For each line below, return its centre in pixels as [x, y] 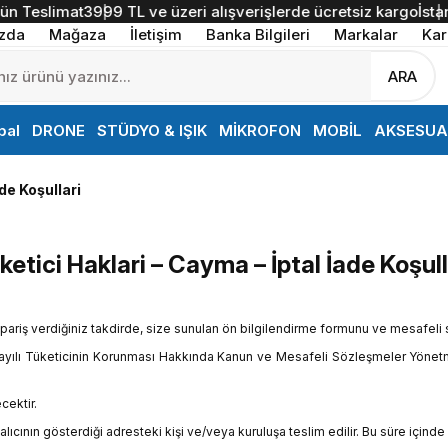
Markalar [365, 34]
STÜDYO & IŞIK [152, 130]
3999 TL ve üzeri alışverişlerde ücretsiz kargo [207, 11]
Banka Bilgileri [257, 34]
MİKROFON [260, 130]
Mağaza [77, 34]
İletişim [155, 34]
